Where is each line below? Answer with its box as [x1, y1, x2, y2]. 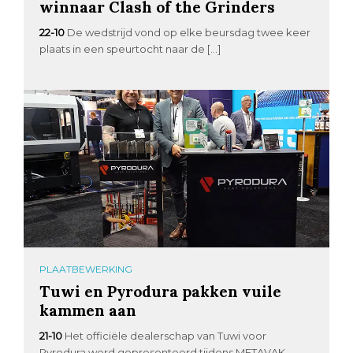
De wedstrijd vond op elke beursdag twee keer [67, 25, 311, 39]
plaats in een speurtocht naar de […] [39, 42, 221, 55]
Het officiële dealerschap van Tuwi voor [65, 329, 267, 342]
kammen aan [39, 299, 137, 320]
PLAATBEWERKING [39, 262, 133, 275]
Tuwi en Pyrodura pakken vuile [39, 281, 282, 301]
